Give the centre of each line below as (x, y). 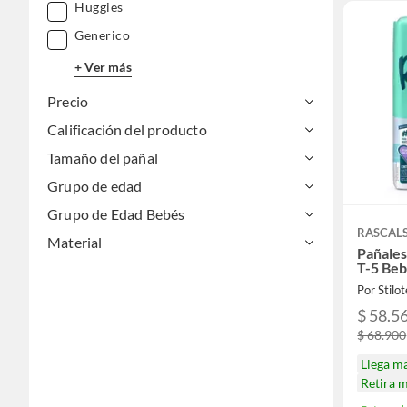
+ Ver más (103, 66)
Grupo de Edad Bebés (116, 214)
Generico (102, 35)
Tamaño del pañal (103, 158)
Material (75, 243)
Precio (68, 102)
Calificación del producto (127, 130)
